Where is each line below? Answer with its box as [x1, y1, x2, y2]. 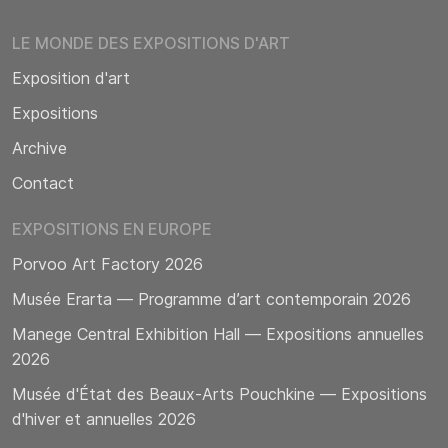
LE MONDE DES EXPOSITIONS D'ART [12, 32, 290, 53]
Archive [12, 137, 67, 158]
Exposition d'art [12, 67, 130, 88]
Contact [12, 172, 74, 193]
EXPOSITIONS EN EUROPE [12, 218, 212, 239]
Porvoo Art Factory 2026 [12, 253, 203, 274]
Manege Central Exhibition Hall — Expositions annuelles [12, 323, 424, 344]
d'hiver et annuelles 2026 [12, 408, 196, 429]
